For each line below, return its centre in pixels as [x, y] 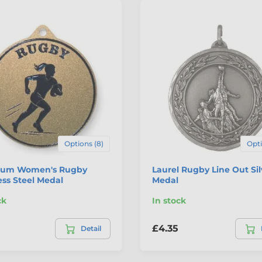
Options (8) [84, 143]
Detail [91, 228]
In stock [169, 200]
